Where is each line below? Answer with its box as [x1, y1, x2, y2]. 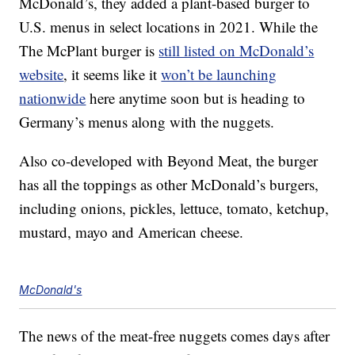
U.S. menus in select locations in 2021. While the [19, 17, 319, 37]
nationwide [19, 88, 86, 109]
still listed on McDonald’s [158, 40, 315, 61]
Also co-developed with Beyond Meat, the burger [19, 151, 319, 171]
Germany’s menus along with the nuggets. [19, 112, 275, 132]
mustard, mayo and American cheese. [19, 222, 244, 242]
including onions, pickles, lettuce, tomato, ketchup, [19, 198, 330, 219]
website [19, 64, 64, 85]
